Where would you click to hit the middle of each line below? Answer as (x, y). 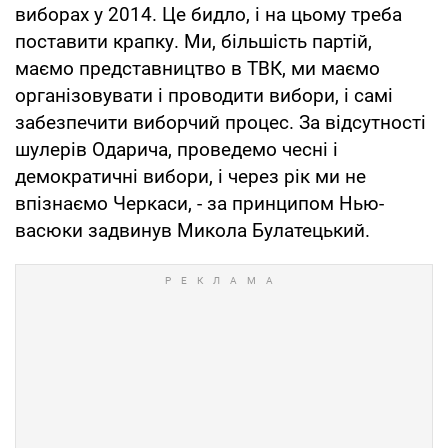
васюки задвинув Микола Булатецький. (192, 230)
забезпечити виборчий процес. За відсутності (220, 122)
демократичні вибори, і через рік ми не (190, 176)
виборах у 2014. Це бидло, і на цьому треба (208, 14)
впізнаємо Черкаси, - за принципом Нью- (199, 203)
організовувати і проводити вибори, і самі (204, 95)
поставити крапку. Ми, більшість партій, (193, 41)
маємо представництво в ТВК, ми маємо (197, 68)
